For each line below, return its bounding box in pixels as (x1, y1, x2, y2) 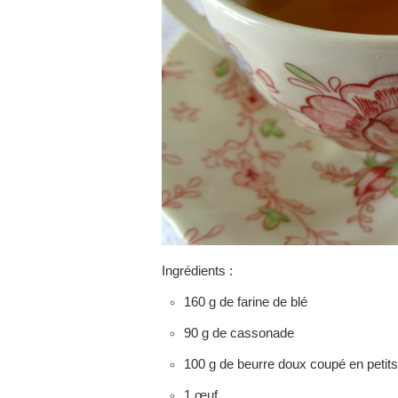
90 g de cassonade (184, 325, 294, 340)
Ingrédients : (162, 263, 233, 278)
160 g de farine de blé (184, 294, 307, 309)
